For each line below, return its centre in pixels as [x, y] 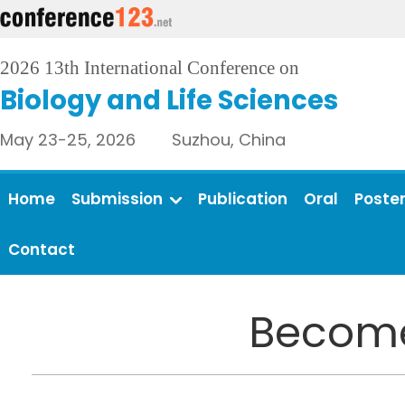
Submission [117, 199]
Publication [243, 199]
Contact [42, 250]
